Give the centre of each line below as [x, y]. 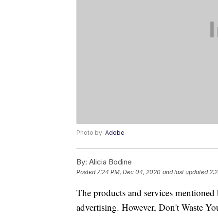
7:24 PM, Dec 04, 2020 [129, 172]
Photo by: [91, 133]
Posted [87, 172]
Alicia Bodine [109, 162]
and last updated [185, 172]
